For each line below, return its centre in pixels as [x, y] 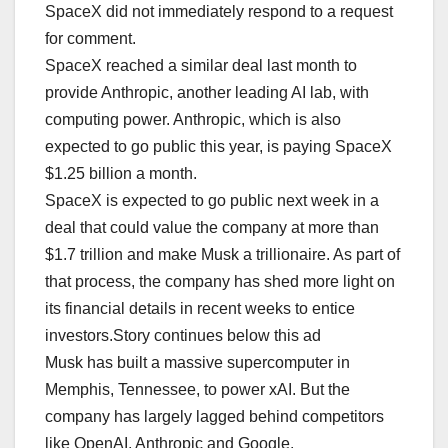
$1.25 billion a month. [121, 174]
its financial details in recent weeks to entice [200, 309]
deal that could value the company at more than [212, 228]
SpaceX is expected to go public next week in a [212, 201]
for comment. [90, 39]
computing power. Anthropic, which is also [193, 120]
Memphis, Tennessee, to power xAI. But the [197, 390]
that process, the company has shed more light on [220, 282]
